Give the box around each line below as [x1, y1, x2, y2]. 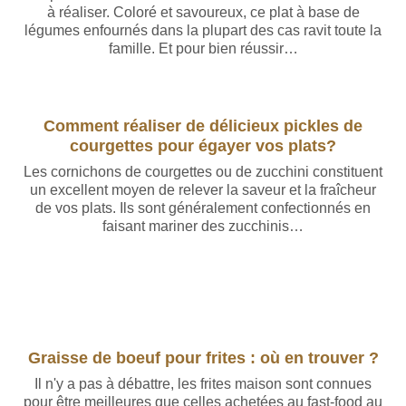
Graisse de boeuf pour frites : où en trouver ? [27, 348, 379, 367]
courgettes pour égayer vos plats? [70, 136, 336, 155]
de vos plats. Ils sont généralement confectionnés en [35, 200, 371, 216]
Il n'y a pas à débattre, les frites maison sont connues [34, 376, 372, 391]
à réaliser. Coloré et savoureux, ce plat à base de [46, 5, 360, 20]
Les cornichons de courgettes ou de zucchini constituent [24, 164, 382, 179]
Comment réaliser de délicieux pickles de [43, 116, 362, 135]
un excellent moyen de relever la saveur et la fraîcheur [30, 182, 376, 198]
